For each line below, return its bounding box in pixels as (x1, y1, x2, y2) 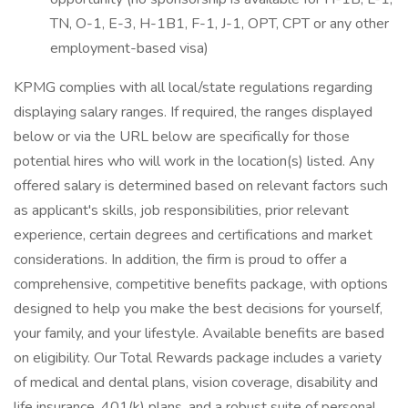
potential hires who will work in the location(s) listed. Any (14, 151, 374, 171)
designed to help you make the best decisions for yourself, (14, 299, 382, 319)
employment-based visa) (50, 38, 209, 58)
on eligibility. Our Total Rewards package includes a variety (14, 348, 382, 368)
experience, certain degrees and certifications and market (14, 225, 372, 245)
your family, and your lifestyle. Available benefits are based (14, 323, 384, 343)
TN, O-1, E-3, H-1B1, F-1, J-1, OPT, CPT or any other (50, 14, 389, 34)
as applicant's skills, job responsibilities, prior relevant (14, 200, 349, 220)
